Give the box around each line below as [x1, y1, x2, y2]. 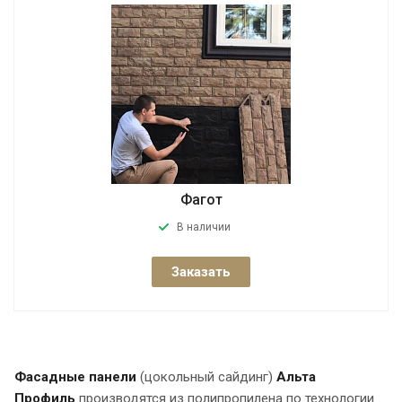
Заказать [171, 263, 231, 280]
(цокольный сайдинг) [136, 368, 276, 385]
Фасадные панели [14, 368, 136, 385]
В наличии [176, 220, 231, 233]
